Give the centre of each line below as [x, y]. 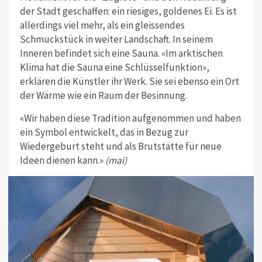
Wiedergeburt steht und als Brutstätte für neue [120, 146]
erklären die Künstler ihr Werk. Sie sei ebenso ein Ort [129, 82]
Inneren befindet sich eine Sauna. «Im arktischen [121, 54]
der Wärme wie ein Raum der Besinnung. [103, 96]
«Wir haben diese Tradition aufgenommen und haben [130, 118]
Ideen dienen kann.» [62, 161]
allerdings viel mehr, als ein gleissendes [102, 25]
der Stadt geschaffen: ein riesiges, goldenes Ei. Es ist [128, 11]
